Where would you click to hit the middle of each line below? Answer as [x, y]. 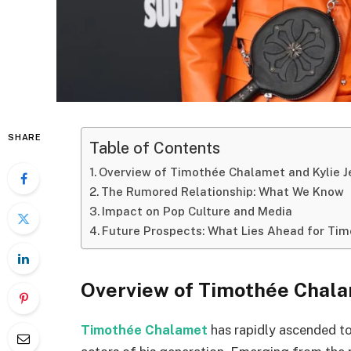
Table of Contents [155, 147]
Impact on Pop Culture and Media [197, 211]
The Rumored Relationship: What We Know [222, 192]
